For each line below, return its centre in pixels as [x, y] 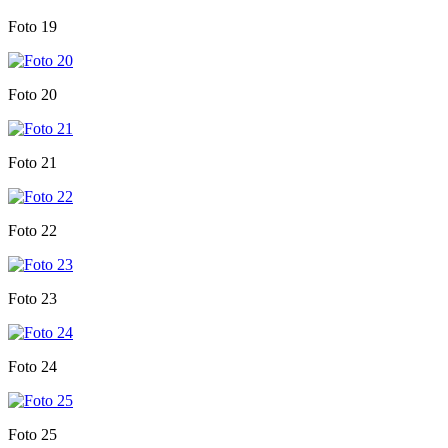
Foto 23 [32, 298]
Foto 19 [32, 26]
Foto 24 [32, 366]
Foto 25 [32, 434]
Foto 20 [32, 94]
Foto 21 [32, 162]
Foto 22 [32, 230]
